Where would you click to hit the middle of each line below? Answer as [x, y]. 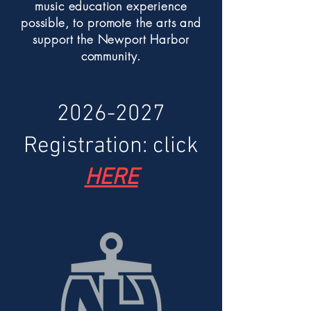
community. [111, 56]
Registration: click [111, 146]
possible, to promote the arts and [111, 23]
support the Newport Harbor [111, 39]
